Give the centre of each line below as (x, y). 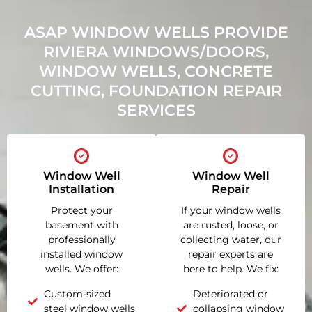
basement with (81, 225)
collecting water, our (231, 240)
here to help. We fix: (231, 269)
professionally (81, 240)
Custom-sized (77, 294)
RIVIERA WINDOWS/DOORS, (156, 52)
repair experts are (231, 255)
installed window (81, 255)
